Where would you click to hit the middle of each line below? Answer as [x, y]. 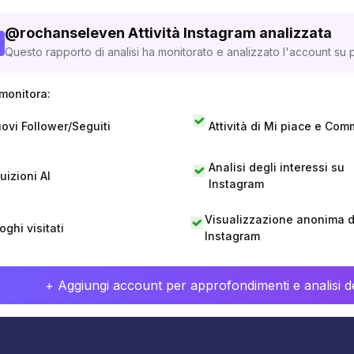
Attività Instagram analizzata [230, 33]
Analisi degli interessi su [276, 167]
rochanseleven [72, 33]
